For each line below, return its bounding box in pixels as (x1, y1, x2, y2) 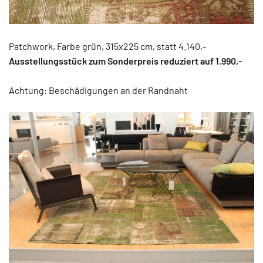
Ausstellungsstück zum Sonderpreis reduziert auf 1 (9, 55, 219, 67)
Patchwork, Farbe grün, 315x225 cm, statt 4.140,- (9, 41, 206, 52)
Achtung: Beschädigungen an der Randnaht (9, 85, 188, 96)
